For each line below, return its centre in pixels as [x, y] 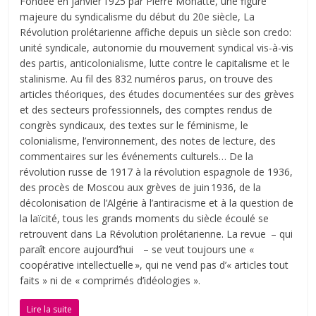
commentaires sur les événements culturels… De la [137, 156]
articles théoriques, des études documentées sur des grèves [157, 94]
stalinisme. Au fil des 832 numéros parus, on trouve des [147, 78]
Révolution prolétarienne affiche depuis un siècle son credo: [156, 32]
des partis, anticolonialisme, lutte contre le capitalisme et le [155, 63]
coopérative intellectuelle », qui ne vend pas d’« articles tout [154, 265]
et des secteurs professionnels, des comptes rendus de [146, 109]
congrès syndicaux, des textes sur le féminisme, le [134, 125]
